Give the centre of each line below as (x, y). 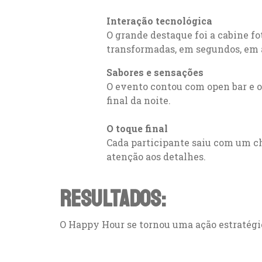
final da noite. (139, 101)
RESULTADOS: (113, 199)
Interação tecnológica (161, 21)
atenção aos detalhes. (157, 157)
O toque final (138, 129)
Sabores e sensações (156, 73)
